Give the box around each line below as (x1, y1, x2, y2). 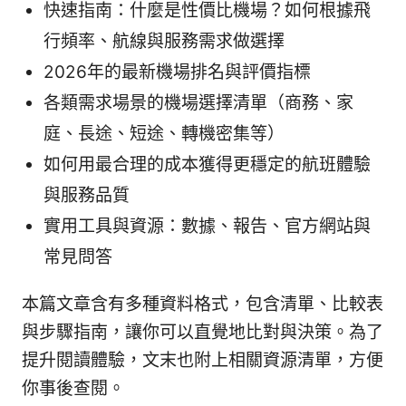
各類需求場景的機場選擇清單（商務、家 (43, 92, 353, 114)
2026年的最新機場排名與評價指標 (43, 62, 311, 83)
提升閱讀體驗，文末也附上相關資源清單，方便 (22, 350, 383, 372)
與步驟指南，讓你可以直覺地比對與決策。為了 (22, 322, 383, 343)
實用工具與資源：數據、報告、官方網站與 (43, 216, 371, 237)
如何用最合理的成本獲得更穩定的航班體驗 (43, 154, 371, 176)
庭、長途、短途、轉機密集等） (43, 123, 285, 145)
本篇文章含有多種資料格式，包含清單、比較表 (22, 294, 383, 315)
